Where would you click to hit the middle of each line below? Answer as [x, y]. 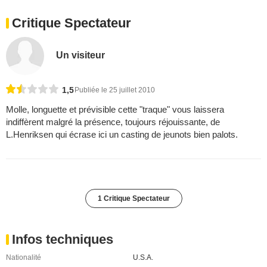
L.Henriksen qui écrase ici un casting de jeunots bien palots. [122, 135]
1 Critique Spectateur [133, 199]
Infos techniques [63, 240]
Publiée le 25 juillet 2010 [115, 90]
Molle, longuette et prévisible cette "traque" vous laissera [115, 110]
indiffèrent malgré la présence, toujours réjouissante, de [113, 122]
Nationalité [24, 258]
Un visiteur [81, 55]
